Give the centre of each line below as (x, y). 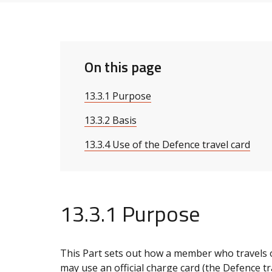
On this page (123, 66)
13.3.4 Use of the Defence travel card (167, 144)
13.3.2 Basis (110, 120)
